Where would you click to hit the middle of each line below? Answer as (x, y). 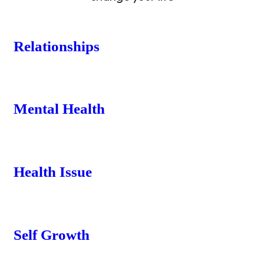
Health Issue (53, 172)
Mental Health (59, 109)
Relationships (57, 46)
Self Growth (52, 235)
